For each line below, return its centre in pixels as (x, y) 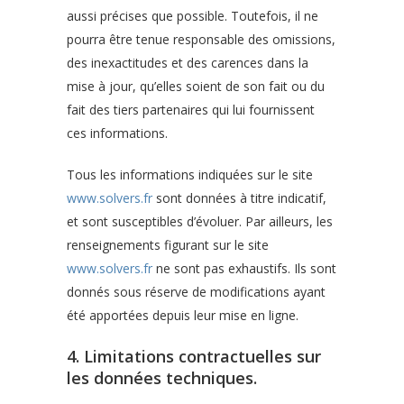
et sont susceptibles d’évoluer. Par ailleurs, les (200, 221)
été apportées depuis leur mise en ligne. (183, 315)
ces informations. (117, 133)
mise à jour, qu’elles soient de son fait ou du (196, 86)
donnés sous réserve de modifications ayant (196, 292)
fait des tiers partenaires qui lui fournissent (191, 110)
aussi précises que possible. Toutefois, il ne (193, 16)
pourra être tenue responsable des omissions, (201, 39)
